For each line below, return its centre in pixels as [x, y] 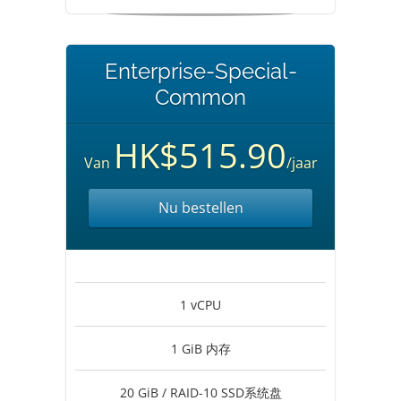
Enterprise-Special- [200, 71]
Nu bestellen [200, 208]
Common [200, 97]
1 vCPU [200, 305]
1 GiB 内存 [200, 349]
